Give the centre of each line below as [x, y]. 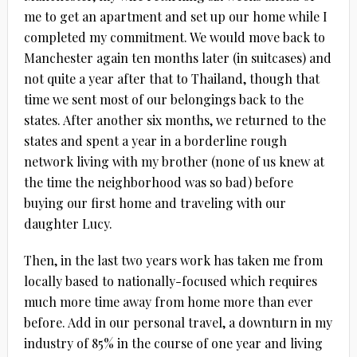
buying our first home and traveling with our [155, 202]
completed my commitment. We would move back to [174, 37]
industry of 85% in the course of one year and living [173, 343]
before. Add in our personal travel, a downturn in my [178, 322]
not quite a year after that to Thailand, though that [171, 78]
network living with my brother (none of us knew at [174, 161]
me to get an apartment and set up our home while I [175, 16]
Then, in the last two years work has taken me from [173, 260]
